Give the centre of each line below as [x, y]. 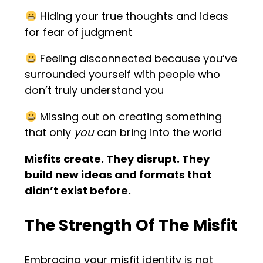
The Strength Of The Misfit [131, 225]
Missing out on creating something [129, 116]
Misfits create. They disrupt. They [117, 159]
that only [50, 132]
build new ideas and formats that [118, 174]
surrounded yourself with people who [123, 74]
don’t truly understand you [95, 90]
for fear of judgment [79, 32]
